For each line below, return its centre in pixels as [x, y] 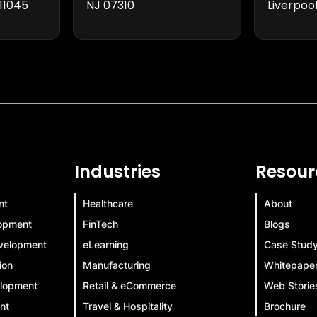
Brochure [284, 306]
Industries [117, 171]
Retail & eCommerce [129, 285]
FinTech [100, 224]
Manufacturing [116, 265]
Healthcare [108, 203]
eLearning [105, 244]
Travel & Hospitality [127, 306]
